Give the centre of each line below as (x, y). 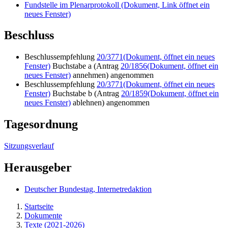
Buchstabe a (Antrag (85, 66)
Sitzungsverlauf (29, 146)
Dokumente (43, 216)
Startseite (39, 206)
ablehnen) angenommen (110, 103)
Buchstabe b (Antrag (86, 94)
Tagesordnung (41, 124)
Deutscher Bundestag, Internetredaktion (88, 189)
